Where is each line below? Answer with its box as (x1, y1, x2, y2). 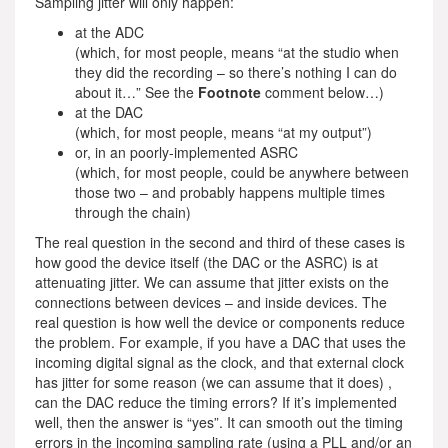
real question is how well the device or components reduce (35, 312, 405, 332)
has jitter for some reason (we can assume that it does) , (35, 372, 392, 392)
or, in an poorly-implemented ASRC (75, 142, 298, 162)
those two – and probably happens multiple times (75, 182, 385, 202)
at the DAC (75, 102, 143, 122)
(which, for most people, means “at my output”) (75, 122, 372, 142)
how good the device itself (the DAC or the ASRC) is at (35, 252, 378, 272)
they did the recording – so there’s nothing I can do (75, 62, 397, 82)
